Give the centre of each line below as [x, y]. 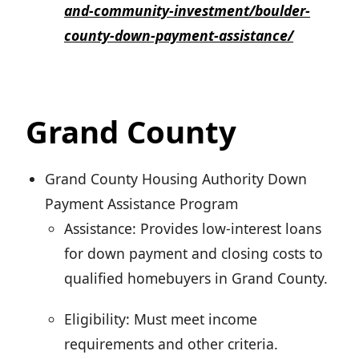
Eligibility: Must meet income [161, 319]
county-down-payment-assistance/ [179, 36]
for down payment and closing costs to [194, 254]
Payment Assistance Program [141, 204]
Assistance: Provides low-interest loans [193, 229]
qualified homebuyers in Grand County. [196, 278]
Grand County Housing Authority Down [176, 179]
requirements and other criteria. [171, 344]
